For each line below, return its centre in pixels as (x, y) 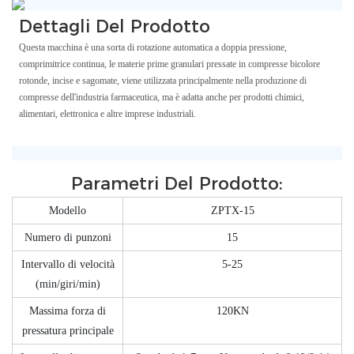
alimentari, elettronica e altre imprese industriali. (107, 114)
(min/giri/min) (68, 284)
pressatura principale (68, 331)
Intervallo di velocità (68, 265)
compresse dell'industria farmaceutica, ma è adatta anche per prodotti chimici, (161, 98)
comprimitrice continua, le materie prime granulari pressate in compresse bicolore (169, 64)
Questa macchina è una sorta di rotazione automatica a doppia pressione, (153, 48)
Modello (68, 211)
